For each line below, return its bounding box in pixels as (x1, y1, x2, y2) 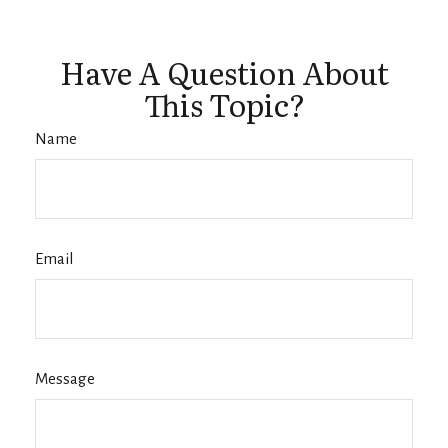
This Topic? (143, 82, 305, 126)
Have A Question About (59, 50, 389, 94)
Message (35, 369, 95, 387)
